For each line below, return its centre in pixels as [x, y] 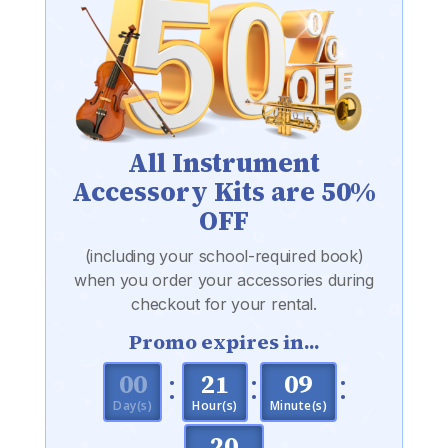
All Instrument [224, 162]
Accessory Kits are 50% [224, 191]
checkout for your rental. [224, 303]
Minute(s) [298, 405]
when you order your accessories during [224, 279]
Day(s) [132, 405]
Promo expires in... [224, 341]
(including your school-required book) [224, 255]
